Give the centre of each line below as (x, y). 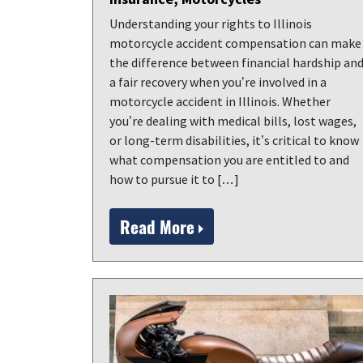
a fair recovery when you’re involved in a (218, 82)
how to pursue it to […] (174, 179)
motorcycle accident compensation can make (235, 43)
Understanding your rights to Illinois (211, 23)
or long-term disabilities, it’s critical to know (234, 140)
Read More (159, 226)
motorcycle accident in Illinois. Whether (220, 101)
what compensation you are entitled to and (229, 160)
